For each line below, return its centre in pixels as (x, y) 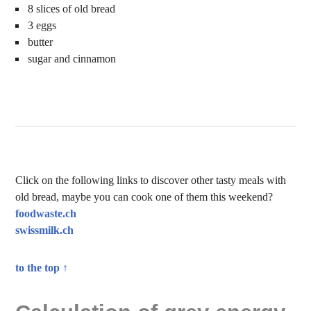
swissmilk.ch (45, 230)
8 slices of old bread (72, 9)
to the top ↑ (42, 268)
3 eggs (42, 25)
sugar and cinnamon (72, 59)
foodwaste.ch (46, 213)
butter (41, 42)
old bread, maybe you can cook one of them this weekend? (144, 197)
